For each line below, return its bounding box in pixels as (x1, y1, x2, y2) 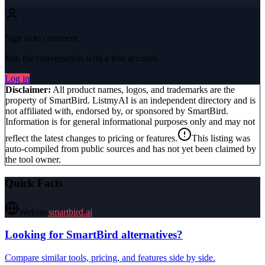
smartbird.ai (49, 206, 92, 217)
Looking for (5, 228, 66, 241)
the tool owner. (5, 154, 61, 165)
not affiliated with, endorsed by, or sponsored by (5, 106, 188, 117)
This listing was (192, 133, 250, 144)
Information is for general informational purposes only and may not (5, 117, 255, 127)
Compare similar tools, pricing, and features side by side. (5, 253, 215, 263)
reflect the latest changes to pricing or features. (5, 133, 177, 144)
